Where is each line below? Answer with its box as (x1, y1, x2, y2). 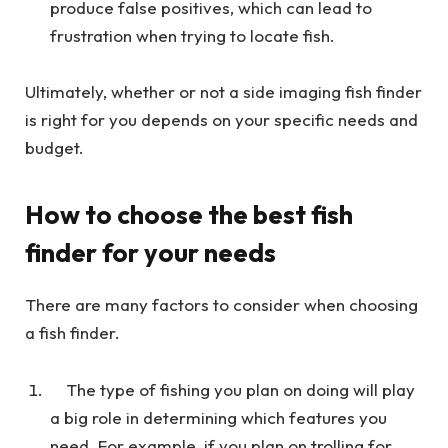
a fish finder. (25, 322, 120, 344)
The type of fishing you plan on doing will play (66, 378, 415, 400)
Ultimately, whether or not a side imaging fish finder (25, 80, 422, 102)
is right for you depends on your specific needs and (25, 108, 418, 130)
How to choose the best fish (25, 198, 353, 232)
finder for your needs (25, 236, 276, 270)
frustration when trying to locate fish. (50, 24, 335, 46)
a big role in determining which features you (50, 406, 387, 428)
